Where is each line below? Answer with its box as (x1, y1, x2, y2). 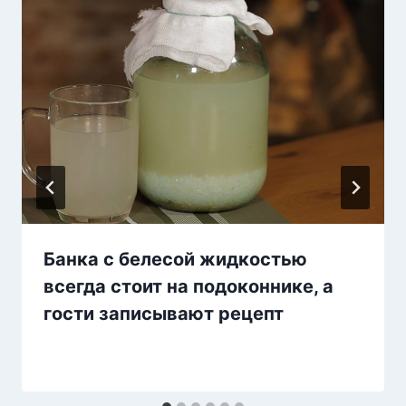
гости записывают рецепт (43, 303, 284, 325)
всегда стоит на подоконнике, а (43, 275, 333, 298)
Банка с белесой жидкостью (43, 248, 307, 271)
